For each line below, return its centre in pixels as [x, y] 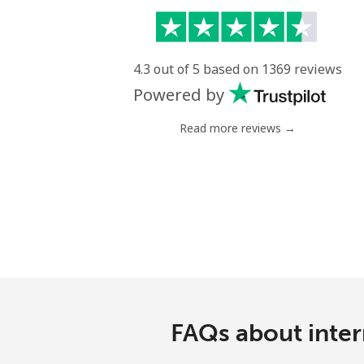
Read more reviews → [237, 128]
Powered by [178, 95]
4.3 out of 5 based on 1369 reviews [237, 69]
